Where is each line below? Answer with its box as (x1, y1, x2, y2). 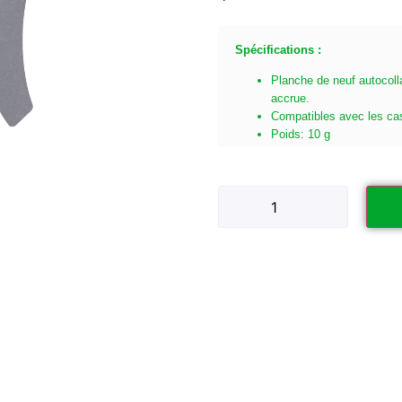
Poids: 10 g (270, 127, 330, 142)
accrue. (270, 92, 310, 106)
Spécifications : (234, 42, 325, 57)
